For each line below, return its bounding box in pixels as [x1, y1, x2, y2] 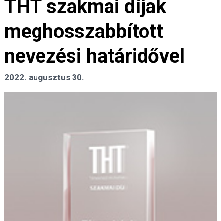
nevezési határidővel [4, 44, 184, 68]
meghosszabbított [4, 20, 163, 43]
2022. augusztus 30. [4, 73, 84, 83]
